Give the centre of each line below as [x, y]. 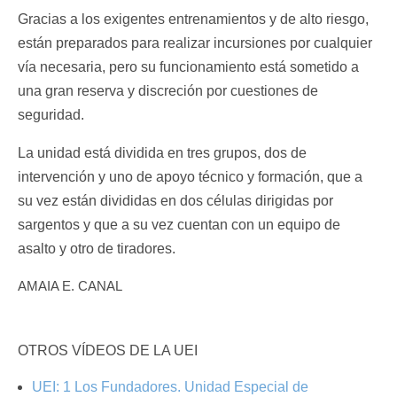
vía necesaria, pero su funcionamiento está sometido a [188, 67]
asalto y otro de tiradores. [96, 249]
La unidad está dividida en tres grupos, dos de [162, 153]
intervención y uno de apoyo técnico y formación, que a [190, 177]
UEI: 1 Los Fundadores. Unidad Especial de [170, 387]
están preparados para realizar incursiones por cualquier [195, 43]
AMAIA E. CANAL [70, 286]
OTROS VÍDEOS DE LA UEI [107, 351]
